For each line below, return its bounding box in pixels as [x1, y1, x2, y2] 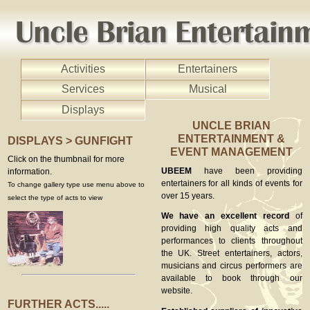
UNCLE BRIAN [192, 119, 271, 132]
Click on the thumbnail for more [8, 154, 125, 163]
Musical [188, 83, 227, 95]
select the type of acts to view [8, 193, 103, 201]
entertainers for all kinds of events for [161, 178, 302, 188]
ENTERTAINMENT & [178, 132, 286, 145]
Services [62, 83, 104, 95]
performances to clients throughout [161, 236, 302, 246]
